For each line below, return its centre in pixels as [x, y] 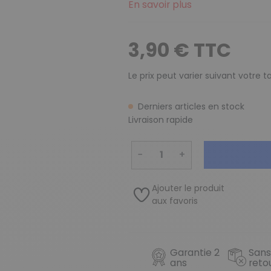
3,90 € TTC [179, 51]
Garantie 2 [195, 252]
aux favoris [175, 201]
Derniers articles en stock [191, 107]
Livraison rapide [160, 120]
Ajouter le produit [188, 188]
